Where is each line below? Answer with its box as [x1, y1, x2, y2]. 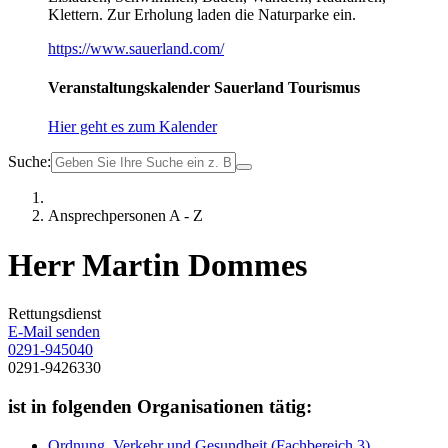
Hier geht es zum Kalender [48, 118, 217, 136]
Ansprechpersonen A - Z [48, 207, 203, 225]
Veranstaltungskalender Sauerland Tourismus [48, 79, 360, 97]
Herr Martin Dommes [8, 246, 307, 283]
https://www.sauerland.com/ [48, 39, 224, 57]
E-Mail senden [8, 323, 100, 341]
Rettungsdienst [8, 305, 101, 323]
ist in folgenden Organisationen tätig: [8, 395, 312, 417]
